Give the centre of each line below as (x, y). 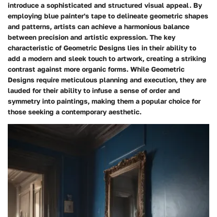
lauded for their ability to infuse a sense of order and (94, 90)
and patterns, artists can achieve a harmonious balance (99, 26)
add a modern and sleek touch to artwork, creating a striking (107, 58)
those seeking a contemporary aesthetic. (75, 111)
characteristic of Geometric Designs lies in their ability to (102, 47)
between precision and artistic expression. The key (92, 37)
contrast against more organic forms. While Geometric (96, 69)
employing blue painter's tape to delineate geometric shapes (108, 15)
